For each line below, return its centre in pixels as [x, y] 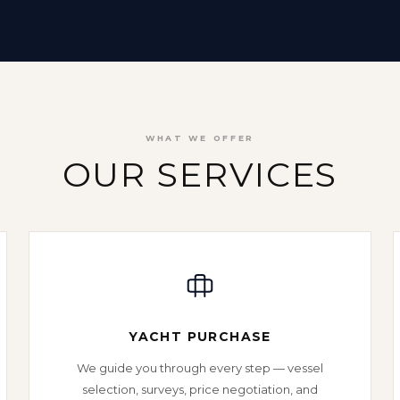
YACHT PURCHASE [200, 337]
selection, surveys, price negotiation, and [200, 389]
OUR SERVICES [200, 175]
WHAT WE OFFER [200, 138]
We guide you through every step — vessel [200, 368]
